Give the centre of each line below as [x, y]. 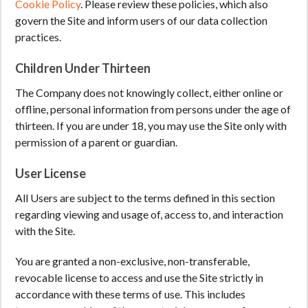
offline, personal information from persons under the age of [153, 109]
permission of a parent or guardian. [96, 142]
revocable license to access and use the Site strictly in [139, 277]
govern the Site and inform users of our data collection [141, 20]
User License [51, 173]
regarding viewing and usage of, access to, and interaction [149, 214]
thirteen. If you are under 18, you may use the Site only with [151, 125]
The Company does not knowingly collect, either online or [149, 92]
